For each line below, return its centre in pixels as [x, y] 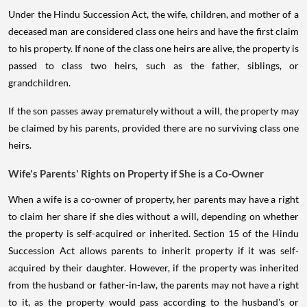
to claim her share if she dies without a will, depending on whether [153, 217]
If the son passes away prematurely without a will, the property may [153, 111]
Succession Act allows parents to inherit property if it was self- [153, 251]
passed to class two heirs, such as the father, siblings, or [153, 66]
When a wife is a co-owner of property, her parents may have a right [153, 199]
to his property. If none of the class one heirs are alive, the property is [153, 49]
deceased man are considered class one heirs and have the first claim [153, 32]
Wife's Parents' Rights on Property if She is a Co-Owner [136, 174]
